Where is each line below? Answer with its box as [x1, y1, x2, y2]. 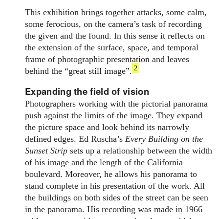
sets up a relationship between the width [70, 146, 213, 156]
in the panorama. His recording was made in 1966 [25, 204, 203, 215]
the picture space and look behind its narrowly [25, 122, 190, 132]
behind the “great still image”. [25, 66, 132, 76]
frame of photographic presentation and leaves [25, 54, 190, 64]
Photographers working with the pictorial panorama [25, 99, 208, 109]
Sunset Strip [25, 146, 70, 156]
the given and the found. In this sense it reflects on [25, 30, 205, 41]
